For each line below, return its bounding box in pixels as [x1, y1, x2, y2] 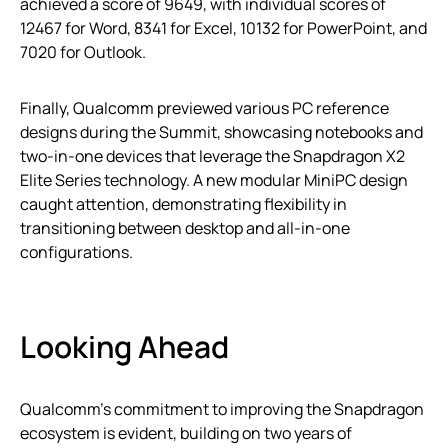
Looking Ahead [20, 325, 229, 367]
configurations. [20, 240, 133, 263]
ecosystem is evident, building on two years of [20, 421, 352, 444]
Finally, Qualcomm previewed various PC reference [20, 96, 389, 119]
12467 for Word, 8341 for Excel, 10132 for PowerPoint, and [20, 16, 427, 39]
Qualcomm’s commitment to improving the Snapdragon [20, 397, 424, 420]
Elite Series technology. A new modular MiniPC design [20, 168, 408, 191]
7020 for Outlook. [20, 40, 146, 63]
